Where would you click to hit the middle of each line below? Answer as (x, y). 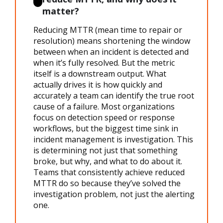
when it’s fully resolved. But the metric (104, 62)
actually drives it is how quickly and (98, 84)
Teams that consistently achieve (94, 172)
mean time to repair (135, 30)
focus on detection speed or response (104, 117)
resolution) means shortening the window (112, 41)
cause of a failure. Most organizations (104, 106)
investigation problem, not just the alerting (114, 194)
